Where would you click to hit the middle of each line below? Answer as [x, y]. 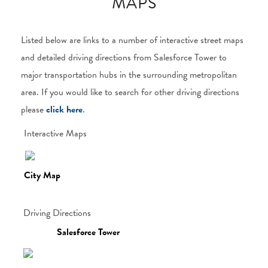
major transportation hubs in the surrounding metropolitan [129, 75]
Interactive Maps [55, 133]
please [33, 109]
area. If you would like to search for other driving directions [130, 92]
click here [64, 109]
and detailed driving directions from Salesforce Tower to [124, 57]
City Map [42, 175]
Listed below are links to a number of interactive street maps [132, 40]
